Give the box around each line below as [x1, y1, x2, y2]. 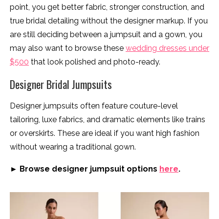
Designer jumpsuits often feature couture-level [10, 101, 178, 110]
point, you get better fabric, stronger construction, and [10, 2, 204, 12]
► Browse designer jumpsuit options [10, 164, 159, 174]
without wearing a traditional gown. [10, 142, 136, 152]
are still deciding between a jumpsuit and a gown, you [10, 29, 202, 39]
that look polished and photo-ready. [29, 57, 160, 66]
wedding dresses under [126, 43, 209, 53]
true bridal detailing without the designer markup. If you [10, 16, 208, 25]
